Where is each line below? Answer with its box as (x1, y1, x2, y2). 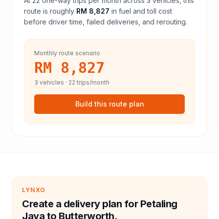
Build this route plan (75, 100, 144, 108)
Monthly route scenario (34, 49, 100, 57)
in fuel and (111, 7, 147, 15)
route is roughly (24, 7, 74, 15)
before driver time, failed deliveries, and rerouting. (24, 18, 187, 26)
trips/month (75, 79, 109, 86)
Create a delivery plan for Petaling (22, 198, 177, 210)
